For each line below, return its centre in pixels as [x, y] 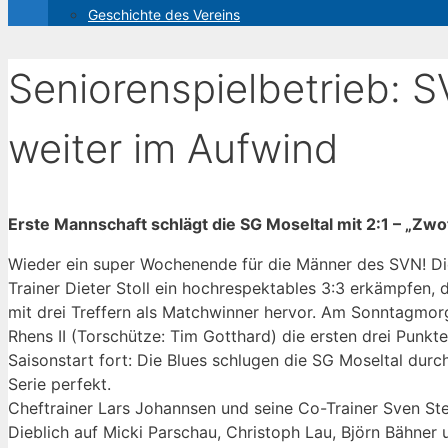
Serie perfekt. [59, 384]
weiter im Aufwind [173, 149]
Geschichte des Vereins [164, 14]
